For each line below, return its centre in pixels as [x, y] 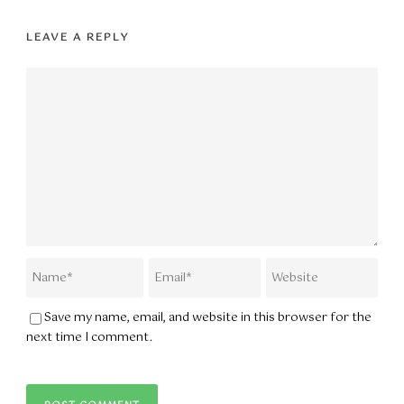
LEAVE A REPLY [78, 38]
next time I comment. [89, 338]
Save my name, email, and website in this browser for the [208, 318]
